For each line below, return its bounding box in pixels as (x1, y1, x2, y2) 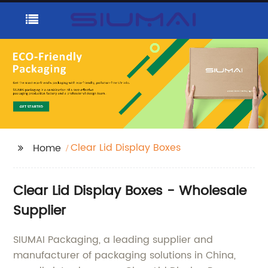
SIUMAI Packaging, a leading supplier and (13, 232, 214, 248)
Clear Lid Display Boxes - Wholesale (13, 180, 247, 202)
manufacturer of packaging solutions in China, (13, 248, 236, 263)
